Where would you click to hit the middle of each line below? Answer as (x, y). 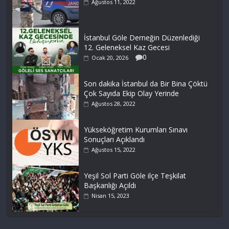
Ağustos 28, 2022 (114, 104)
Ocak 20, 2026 (110, 58)
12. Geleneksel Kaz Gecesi (127, 48)
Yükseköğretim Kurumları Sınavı (136, 130)
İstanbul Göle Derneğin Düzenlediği (142, 38)
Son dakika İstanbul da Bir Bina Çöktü (146, 84)
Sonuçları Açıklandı (114, 140)
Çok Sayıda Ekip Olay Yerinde (132, 94)
